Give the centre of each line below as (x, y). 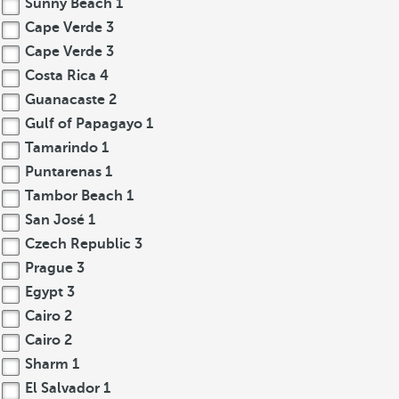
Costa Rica (61, 76)
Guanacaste (65, 100)
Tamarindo (61, 148)
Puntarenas (63, 172)
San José (55, 220)
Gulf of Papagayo (84, 124)
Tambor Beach (74, 196)
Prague (49, 268)
